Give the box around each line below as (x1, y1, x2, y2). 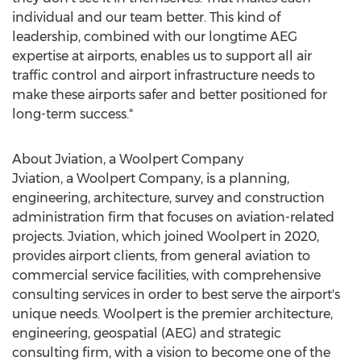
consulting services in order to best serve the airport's (12, 287, 340, 302)
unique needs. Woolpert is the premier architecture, (12, 306, 333, 322)
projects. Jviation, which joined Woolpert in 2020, (12, 229, 319, 244)
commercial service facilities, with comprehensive (12, 268, 321, 283)
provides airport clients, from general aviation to (12, 248, 310, 263)
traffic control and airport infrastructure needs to (12, 68, 315, 83)
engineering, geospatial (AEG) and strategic (12, 326, 281, 341)
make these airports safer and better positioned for (12, 87, 327, 102)
